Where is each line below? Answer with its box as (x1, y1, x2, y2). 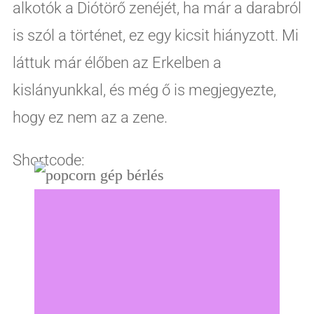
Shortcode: (12, 151, 85, 169)
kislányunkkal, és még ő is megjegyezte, (12, 81, 276, 99)
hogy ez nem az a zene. (12, 108, 168, 126)
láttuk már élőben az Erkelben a (12, 53, 221, 71)
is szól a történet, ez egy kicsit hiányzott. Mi (12, 26, 299, 44)
